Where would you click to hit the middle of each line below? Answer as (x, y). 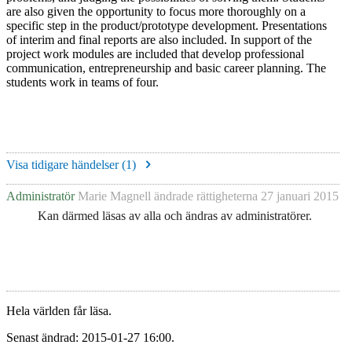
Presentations (294, 26)
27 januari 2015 (300, 196)
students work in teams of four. (82, 82)
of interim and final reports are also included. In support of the (159, 40)
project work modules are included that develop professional (155, 54)
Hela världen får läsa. (59, 310)
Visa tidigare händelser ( (66, 165)
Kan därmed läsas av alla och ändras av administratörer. (175, 215)
